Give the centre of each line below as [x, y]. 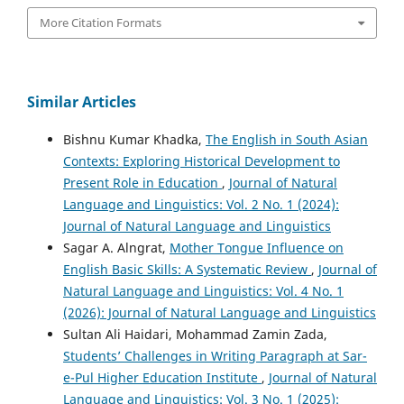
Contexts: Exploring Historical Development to [202, 161]
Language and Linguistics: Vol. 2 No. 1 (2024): [201, 204]
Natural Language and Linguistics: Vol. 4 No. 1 [203, 290]
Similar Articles [82, 101]
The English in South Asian [287, 139]
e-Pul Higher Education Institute [162, 377]
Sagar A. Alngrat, [116, 247]
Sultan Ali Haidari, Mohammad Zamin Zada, [195, 334]
